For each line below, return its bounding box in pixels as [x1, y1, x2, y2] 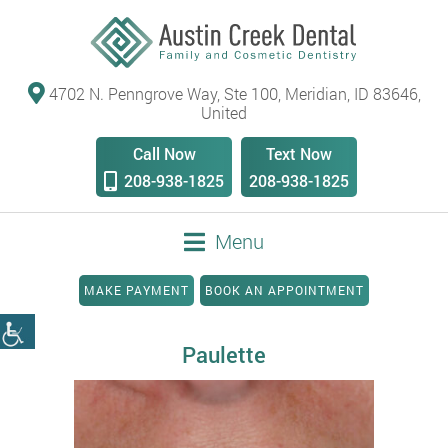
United [201, 102, 247, 124]
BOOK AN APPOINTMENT [205, 282, 364, 299]
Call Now [132, 143, 196, 165]
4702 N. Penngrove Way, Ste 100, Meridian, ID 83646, [44, 83, 421, 105]
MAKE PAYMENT [84, 282, 189, 299]
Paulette [182, 340, 266, 370]
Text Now [266, 143, 332, 165]
